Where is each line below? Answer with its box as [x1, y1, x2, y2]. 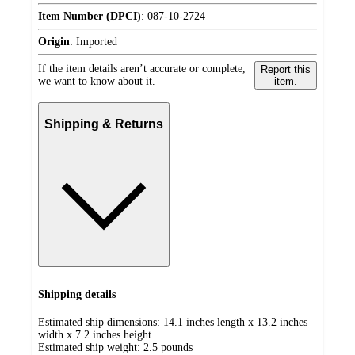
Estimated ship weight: [38, 341, 143, 353]
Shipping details [38, 288, 116, 301]
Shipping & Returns [44, 116, 163, 131]
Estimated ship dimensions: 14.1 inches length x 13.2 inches [38, 315, 307, 328]
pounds [161, 341, 193, 353]
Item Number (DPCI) [38, 10, 141, 23]
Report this [260, 63, 311, 76]
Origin [38, 36, 70, 48]
